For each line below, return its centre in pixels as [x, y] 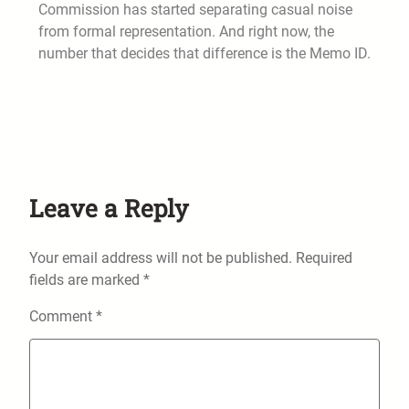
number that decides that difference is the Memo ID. [204, 54]
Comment [63, 317]
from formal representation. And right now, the [186, 32]
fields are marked [86, 280]
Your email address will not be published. [161, 258]
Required [324, 258]
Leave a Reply [109, 208]
